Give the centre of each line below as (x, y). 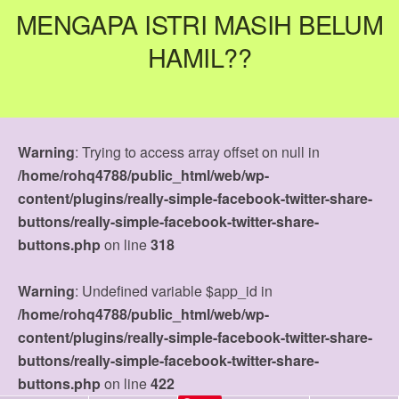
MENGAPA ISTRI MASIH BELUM (199, 24)
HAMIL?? (199, 57)
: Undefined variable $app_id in (174, 291)
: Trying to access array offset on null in (197, 152)
